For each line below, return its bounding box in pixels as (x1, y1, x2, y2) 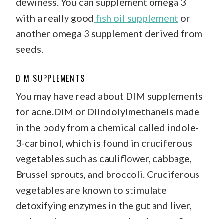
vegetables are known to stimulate (16, 183, 167, 196)
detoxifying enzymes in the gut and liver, (16, 199, 192, 211)
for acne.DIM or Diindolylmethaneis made (16, 105, 199, 117)
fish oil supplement (94, 11, 178, 23)
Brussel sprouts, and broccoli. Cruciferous (16, 168, 199, 180)
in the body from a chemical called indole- (16, 121, 199, 133)
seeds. (16, 43, 45, 55)
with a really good (16, 11, 94, 23)
